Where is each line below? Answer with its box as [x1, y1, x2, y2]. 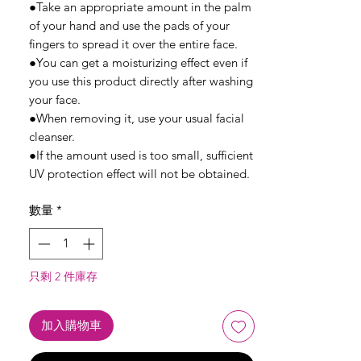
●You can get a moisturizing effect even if [29, 55, 247, 70]
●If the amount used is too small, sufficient [29, 147, 253, 163]
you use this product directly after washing [29, 73, 253, 89]
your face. [29, 92, 81, 107]
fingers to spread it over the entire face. [29, 36, 238, 52]
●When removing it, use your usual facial [29, 110, 244, 126]
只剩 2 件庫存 [29, 268, 98, 284]
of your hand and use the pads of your [29, 18, 230, 33]
